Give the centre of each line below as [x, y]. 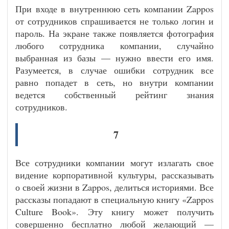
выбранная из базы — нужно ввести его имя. [114, 58]
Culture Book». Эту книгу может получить [114, 212]
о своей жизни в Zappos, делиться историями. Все [114, 187]
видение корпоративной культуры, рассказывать [114, 175]
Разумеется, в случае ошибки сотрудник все [114, 70]
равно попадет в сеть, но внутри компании [114, 82]
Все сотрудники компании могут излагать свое [114, 163]
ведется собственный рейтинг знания [114, 95]
